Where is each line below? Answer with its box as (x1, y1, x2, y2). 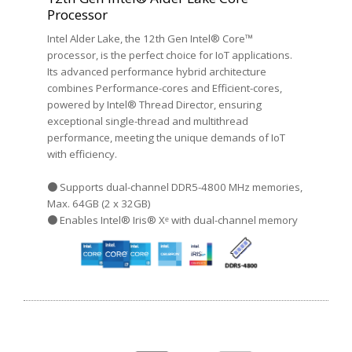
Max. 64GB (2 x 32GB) (47, 196, 151, 211)
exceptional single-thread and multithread (47, 114, 248, 129)
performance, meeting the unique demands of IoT (47, 130, 285, 145)
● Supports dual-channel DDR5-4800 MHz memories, (47, 180, 302, 195)
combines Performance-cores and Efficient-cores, (47, 81, 282, 96)
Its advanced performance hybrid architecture (47, 64, 266, 79)
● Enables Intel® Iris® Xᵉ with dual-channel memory (47, 213, 298, 228)
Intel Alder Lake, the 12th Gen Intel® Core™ (47, 31, 253, 46)
